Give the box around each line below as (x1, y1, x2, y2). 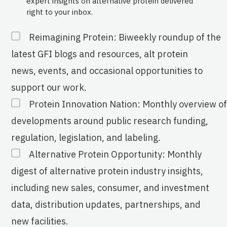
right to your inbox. (26, 7, 95, 17)
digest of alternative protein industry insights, (11, 165, 203, 177)
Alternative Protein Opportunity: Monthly (29, 148, 202, 161)
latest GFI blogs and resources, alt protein (11, 48, 188, 60)
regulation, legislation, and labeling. (11, 132, 161, 144)
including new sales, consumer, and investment (11, 182, 209, 194)
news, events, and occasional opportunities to (11, 65, 203, 77)
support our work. (11, 82, 87, 94)
